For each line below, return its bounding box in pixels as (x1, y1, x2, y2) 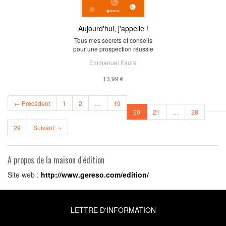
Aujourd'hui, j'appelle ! (78, 23, 148, 33)
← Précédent (14, 98, 50, 107)
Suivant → (33, 123, 62, 132)
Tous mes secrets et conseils (74, 35, 152, 44)
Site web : (8, 169, 41, 180)
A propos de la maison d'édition (8, 153, 104, 166)
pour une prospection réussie (73, 44, 153, 53)
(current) (140, 106, 163, 116)
